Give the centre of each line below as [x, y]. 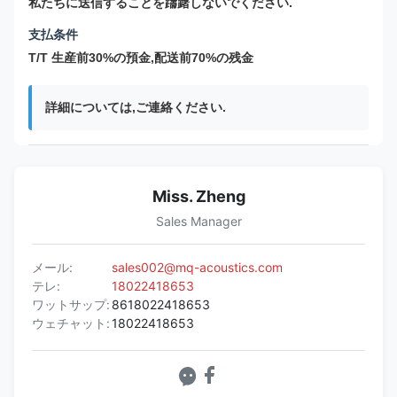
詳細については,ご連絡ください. [136, 107]
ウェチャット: [71, 323]
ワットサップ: [71, 304]
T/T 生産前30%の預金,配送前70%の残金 [141, 57]
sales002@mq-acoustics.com [197, 267]
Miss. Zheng [198, 196]
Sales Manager [198, 221]
